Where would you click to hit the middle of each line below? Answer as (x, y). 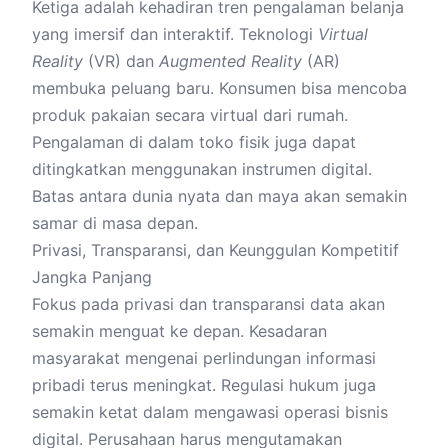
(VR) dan (121, 61)
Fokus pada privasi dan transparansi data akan (208, 304)
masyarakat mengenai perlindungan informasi (204, 358)
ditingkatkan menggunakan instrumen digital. (202, 169)
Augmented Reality (230, 61)
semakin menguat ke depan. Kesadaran (179, 331)
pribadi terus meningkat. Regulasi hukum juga (204, 385)
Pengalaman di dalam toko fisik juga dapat (194, 142)
